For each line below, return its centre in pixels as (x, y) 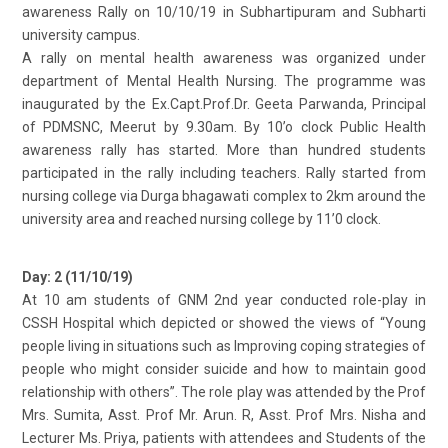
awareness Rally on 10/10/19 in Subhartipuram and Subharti (224, 11)
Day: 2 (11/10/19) (77, 276)
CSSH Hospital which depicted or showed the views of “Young (224, 322)
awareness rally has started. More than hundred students (224, 149)
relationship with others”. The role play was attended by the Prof (224, 391)
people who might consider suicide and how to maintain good (224, 368)
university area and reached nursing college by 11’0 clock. (201, 218)
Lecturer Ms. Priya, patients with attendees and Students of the (224, 437)
